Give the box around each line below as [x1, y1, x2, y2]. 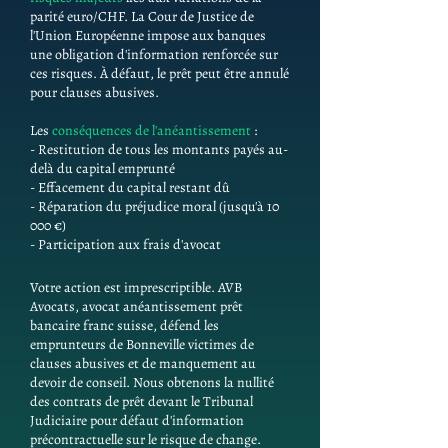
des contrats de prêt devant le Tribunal [30, 392, 253, 411]
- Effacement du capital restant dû [30, 178, 230, 197]
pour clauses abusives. [30, 83, 159, 102]
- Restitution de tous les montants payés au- [30, 140, 288, 159]
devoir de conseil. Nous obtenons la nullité [30, 373, 274, 392]
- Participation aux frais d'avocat [30, 235, 221, 254]
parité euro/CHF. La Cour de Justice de [30, 7, 254, 26]
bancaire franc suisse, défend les [30, 316, 219, 335]
